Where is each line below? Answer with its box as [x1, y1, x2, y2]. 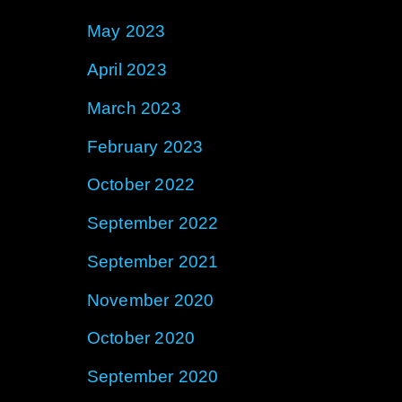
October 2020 [86, 328, 196, 348]
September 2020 [86, 367, 219, 387]
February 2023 [86, 136, 204, 156]
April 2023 [86, 60, 167, 80]
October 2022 [86, 175, 196, 195]
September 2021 [86, 251, 219, 271]
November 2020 [86, 290, 214, 310]
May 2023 [86, 22, 166, 41]
